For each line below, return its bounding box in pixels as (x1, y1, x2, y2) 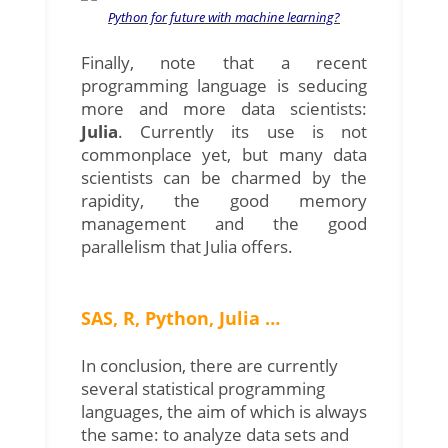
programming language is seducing (80, 73, 368, 97)
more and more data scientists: (80, 96, 368, 120)
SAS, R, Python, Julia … (80, 305, 280, 330)
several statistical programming (80, 376, 325, 400)
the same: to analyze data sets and (80, 422, 349, 446)
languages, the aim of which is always (80, 399, 367, 423)
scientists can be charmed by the (80, 165, 368, 189)
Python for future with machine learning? (107, 7, 340, 26)
